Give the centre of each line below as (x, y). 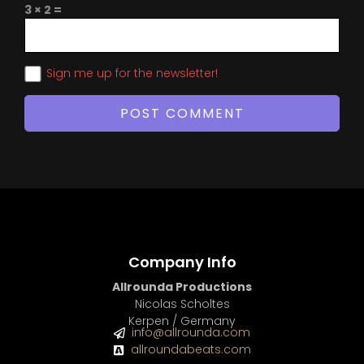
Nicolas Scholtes (182, 303)
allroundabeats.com (191, 350)
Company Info (182, 262)
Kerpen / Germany (182, 321)
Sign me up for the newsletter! (132, 74)
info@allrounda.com (191, 333)
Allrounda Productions (182, 286)
